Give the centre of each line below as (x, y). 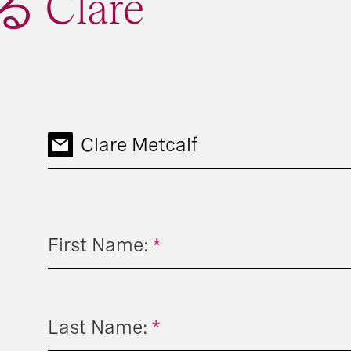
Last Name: (97, 327)
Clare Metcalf (139, 144)
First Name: (98, 244)
